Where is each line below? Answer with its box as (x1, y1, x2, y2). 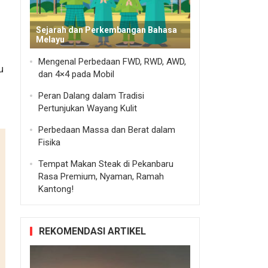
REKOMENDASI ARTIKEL (38, 225, 146, 237)
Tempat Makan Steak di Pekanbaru (38, 158, 173, 169)
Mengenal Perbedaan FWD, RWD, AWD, (38, 56, 186, 67)
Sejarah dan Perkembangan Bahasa (35, 25, 177, 35)
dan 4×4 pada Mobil (38, 68, 114, 80)
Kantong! (38, 183, 74, 194)
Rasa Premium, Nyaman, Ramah (38, 170, 164, 182)
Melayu (35, 34, 65, 44)
